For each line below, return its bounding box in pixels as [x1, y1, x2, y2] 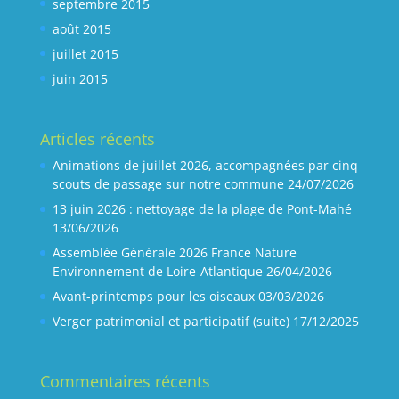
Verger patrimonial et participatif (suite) [52, 313, 289, 330]
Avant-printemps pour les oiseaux [52, 288, 255, 305]
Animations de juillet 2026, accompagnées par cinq [52, 157, 358, 175]
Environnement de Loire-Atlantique [52, 263, 263, 281]
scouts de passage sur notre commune [52, 175, 284, 193]
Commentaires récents [39, 370, 210, 393]
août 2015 [52, 20, 111, 37]
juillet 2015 [52, 45, 118, 62]
